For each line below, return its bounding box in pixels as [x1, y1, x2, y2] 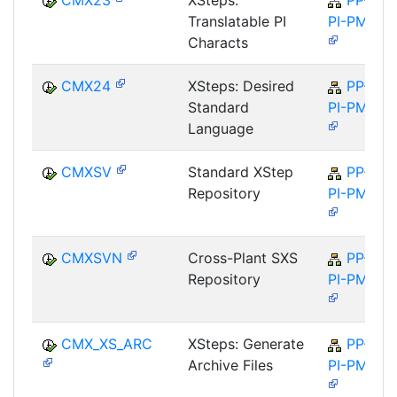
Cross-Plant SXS [188, 249, 298, 268]
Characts [188, 34, 248, 52]
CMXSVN [61, 249, 122, 268]
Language [188, 120, 253, 138]
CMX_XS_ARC [61, 335, 152, 354]
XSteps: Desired [188, 77, 294, 96]
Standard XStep [188, 163, 293, 182]
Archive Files [188, 356, 273, 375]
